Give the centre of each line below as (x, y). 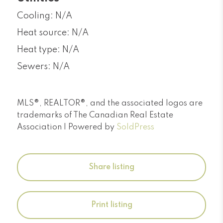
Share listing (111, 167)
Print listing (111, 205)
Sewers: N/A (43, 67)
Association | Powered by (67, 127)
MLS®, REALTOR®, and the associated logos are (110, 104)
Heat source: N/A (53, 33)
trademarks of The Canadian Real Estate (95, 115)
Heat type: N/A (48, 50)
